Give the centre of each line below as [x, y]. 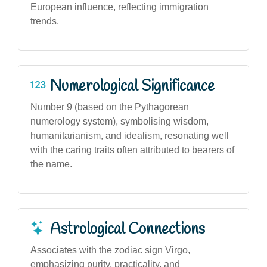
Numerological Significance [132, 86]
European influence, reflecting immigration [119, 7]
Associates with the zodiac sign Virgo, [110, 250]
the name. [51, 164]
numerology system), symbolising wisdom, [119, 121]
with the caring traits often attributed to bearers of [132, 150]
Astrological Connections [128, 229]
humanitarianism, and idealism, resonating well [130, 135]
